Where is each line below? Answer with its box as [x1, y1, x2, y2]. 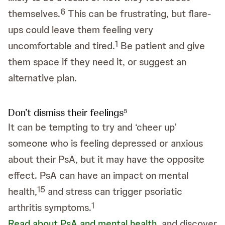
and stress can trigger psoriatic [45, 185, 182, 198]
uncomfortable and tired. [8, 39, 115, 52]
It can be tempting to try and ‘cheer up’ [8, 121, 177, 134]
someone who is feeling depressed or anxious [8, 137, 203, 150]
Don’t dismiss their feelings [8, 106, 124, 119]
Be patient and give [118, 39, 205, 52]
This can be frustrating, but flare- [65, 7, 211, 20]
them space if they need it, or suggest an [8, 55, 186, 68]
